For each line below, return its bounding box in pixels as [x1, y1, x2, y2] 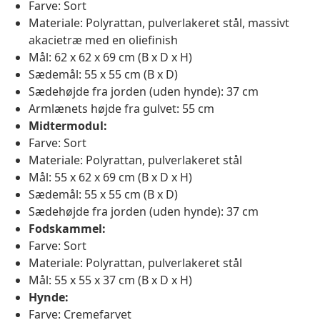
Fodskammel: [29, 221, 106, 237]
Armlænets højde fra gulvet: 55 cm [29, 101, 214, 117]
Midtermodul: [29, 118, 107, 134]
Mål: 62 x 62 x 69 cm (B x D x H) [29, 49, 192, 66]
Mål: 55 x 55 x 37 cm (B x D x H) [29, 272, 192, 289]
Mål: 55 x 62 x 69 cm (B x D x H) [29, 169, 192, 186]
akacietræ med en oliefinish [29, 32, 178, 49]
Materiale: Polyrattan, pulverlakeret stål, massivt [29, 15, 289, 31]
